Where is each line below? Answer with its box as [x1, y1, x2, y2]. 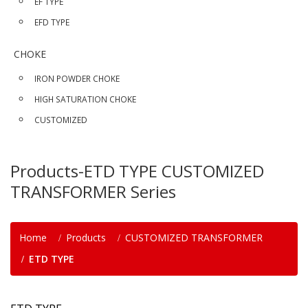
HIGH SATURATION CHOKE [34, 93, 136, 104]
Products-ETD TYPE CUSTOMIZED [10, 159, 264, 182]
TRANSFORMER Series [10, 180, 176, 203]
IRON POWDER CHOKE [34, 73, 120, 84]
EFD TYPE [34, 16, 69, 27]
